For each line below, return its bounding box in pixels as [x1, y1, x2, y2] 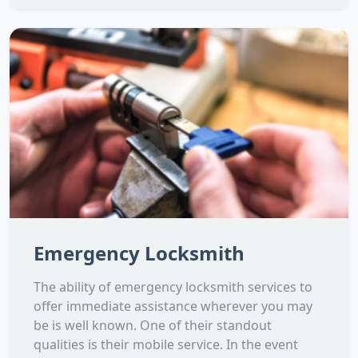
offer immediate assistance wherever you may [34, 297, 312, 316]
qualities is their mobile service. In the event [34, 336, 298, 354]
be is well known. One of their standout [34, 316, 272, 335]
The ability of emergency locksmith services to [34, 278, 312, 296]
